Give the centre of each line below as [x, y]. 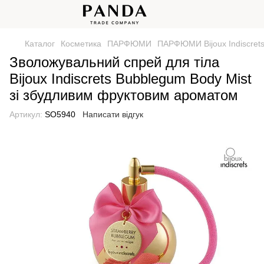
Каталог [40, 44]
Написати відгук [113, 114]
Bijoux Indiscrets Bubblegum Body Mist [131, 79]
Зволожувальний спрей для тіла [114, 62]
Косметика [81, 44]
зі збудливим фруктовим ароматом [124, 95]
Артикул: [26, 114]
